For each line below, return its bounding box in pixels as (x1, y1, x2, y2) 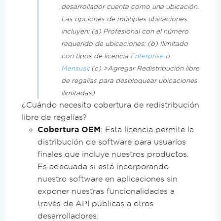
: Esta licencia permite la (101, 125, 194, 134)
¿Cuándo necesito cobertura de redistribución (22, 100, 199, 109)
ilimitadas (61, 89, 92, 96)
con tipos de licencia (61, 52, 130, 59)
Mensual (61, 65, 88, 72)
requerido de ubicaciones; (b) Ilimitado (61, 40, 188, 47)
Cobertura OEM (37, 125, 101, 134)
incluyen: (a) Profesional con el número (61, 28, 188, 35)
